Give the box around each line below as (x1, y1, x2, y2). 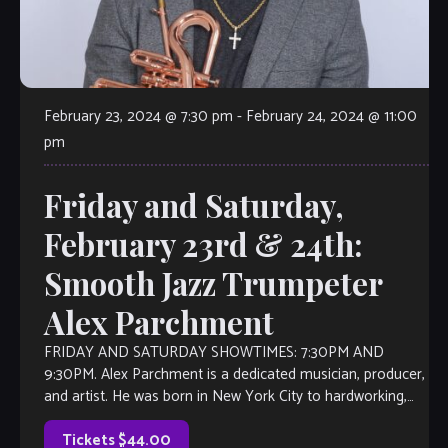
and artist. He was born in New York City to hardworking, (43, 384, 407, 410)
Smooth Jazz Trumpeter (43, 262, 382, 305)
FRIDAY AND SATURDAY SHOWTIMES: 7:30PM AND (43, 340, 384, 366)
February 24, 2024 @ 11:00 (245, 104, 417, 130)
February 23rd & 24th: (43, 223, 363, 266)
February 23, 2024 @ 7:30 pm (43, 104, 233, 130)
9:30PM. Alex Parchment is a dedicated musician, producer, (43, 362, 425, 388)
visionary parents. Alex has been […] (43, 406, 272, 432)
